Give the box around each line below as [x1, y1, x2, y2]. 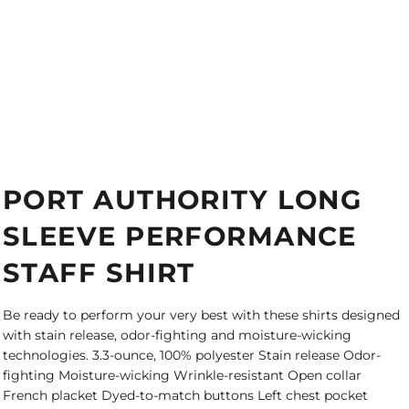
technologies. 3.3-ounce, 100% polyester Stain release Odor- [3, 347, 381, 363]
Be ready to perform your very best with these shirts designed [3, 307, 400, 323]
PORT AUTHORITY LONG [3, 184, 362, 215]
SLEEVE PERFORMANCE [3, 220, 357, 252]
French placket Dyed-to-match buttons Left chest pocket [3, 387, 368, 404]
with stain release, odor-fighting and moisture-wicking [3, 327, 351, 343]
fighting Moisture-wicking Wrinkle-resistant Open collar [3, 367, 362, 383]
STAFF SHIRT [3, 257, 195, 288]
